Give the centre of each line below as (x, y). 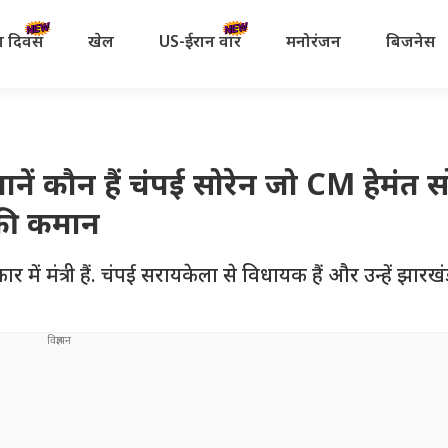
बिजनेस (410, 43)
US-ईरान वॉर (199, 43)
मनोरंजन (313, 43)
